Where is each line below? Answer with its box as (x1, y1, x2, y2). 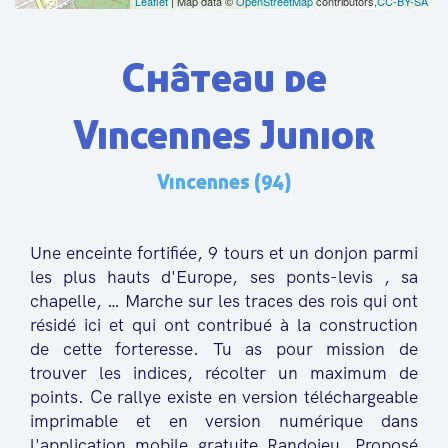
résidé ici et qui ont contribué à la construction (30, 313, 418, 336)
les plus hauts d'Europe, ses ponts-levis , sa (30, 265, 418, 288)
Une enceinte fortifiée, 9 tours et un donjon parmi (30, 241, 418, 264)
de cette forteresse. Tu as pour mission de (30, 337, 418, 360)
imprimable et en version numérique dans (30, 409, 418, 432)
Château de (121, 51, 327, 102)
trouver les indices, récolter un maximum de (30, 361, 418, 384)
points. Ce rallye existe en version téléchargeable (30, 385, 418, 408)
